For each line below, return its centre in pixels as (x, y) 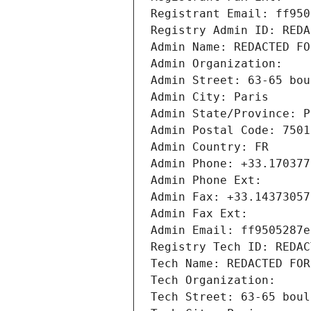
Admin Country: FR (210, 147)
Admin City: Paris (210, 97)
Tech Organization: (217, 280)
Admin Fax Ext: (199, 214)
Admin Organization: (220, 64)
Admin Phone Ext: (206, 180)
